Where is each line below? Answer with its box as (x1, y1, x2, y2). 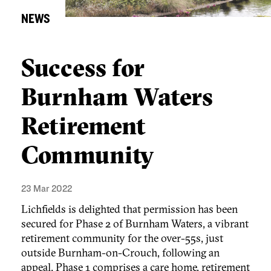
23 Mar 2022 (21, 184, 72, 194)
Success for (21, 53, 145, 83)
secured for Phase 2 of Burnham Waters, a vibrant (21, 217, 249, 231)
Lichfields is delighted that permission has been (21, 202, 238, 217)
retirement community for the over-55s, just (21, 231, 223, 246)
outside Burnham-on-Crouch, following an (21, 246, 220, 260)
